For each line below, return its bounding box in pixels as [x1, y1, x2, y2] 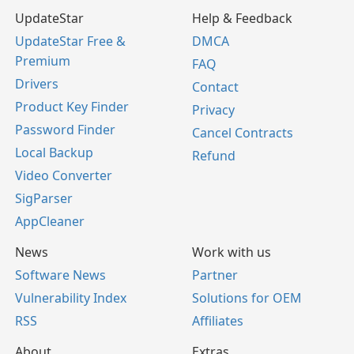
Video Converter [15, 167, 112, 185]
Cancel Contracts [192, 124, 293, 142]
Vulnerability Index [15, 289, 126, 307]
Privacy [192, 101, 235, 119]
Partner [192, 266, 238, 284]
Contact [192, 78, 239, 96]
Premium [15, 52, 70, 70]
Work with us [192, 243, 271, 262]
